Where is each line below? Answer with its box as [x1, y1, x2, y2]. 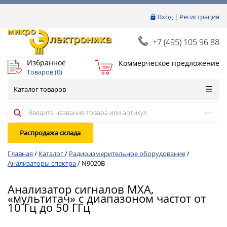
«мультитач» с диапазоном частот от [8, 191, 206, 206]
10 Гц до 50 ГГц [8, 200, 90, 215]
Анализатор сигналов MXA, [8, 181, 154, 197]
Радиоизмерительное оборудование [69, 149, 185, 158]
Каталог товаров [14, 85, 66, 94]
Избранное [27, 57, 66, 67]
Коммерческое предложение [118, 58, 219, 68]
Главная [8, 149, 33, 158]
